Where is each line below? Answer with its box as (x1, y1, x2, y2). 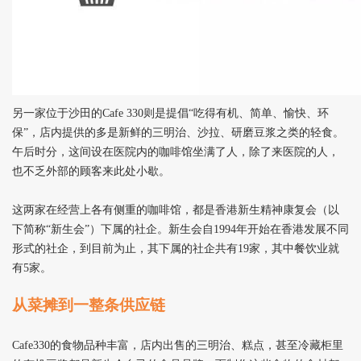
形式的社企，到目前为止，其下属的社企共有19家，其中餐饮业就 (12, 242, 339, 255)
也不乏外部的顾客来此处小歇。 (12, 164, 170, 177)
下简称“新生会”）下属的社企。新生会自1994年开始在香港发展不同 (12, 222, 349, 235)
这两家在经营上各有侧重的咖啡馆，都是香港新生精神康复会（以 (12, 203, 339, 216)
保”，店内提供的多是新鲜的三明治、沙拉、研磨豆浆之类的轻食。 (12, 126, 344, 139)
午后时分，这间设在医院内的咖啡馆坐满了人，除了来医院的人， (12, 145, 339, 158)
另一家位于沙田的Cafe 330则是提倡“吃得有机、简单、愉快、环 (12, 106, 329, 119)
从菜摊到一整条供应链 (12, 296, 165, 313)
